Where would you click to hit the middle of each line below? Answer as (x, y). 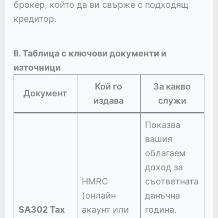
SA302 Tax (41, 210)
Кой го (109, 87)
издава (109, 101)
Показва (163, 125)
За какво (172, 87)
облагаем (165, 153)
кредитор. (35, 19)
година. (161, 210)
